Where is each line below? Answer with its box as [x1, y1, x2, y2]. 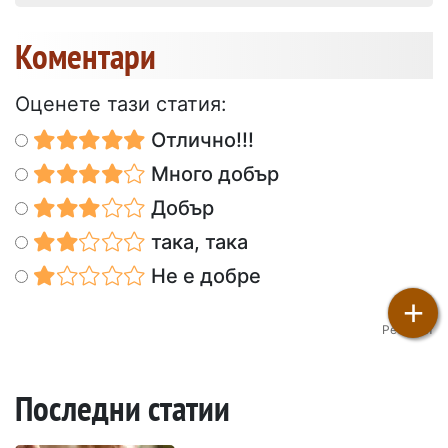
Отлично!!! [145, 128, 254, 153]
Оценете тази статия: [15, 92, 227, 117]
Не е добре [145, 264, 261, 289]
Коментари [15, 33, 156, 80]
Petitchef [382, 322, 433, 338]
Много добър [145, 162, 279, 187]
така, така [145, 230, 248, 255]
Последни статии [15, 385, 230, 432]
